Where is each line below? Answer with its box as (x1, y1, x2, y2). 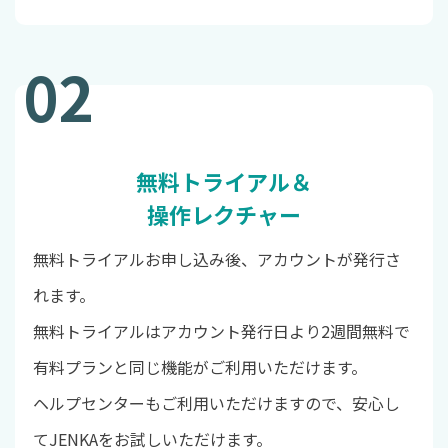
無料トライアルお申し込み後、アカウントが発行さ (32, 247, 401, 272)
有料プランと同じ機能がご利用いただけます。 (32, 355, 367, 380)
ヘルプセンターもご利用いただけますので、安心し (32, 391, 400, 416)
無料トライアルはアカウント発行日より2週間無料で (32, 319, 410, 344)
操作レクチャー (147, 198, 301, 231)
